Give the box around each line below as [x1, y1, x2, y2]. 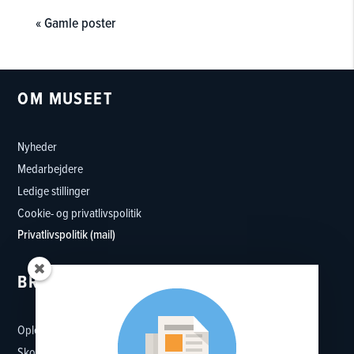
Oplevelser [17, 321, 68, 339]
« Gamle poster [35, 13, 115, 34]
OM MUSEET [17, 85, 113, 112]
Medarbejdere [17, 160, 84, 178]
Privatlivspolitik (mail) [17, 225, 116, 244]
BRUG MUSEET [17, 269, 130, 296]
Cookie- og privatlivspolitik [17, 204, 142, 222]
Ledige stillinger [17, 182, 91, 200]
